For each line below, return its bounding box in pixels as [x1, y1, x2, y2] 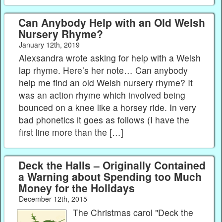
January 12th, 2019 [18, 39, 80, 50]
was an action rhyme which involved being [19, 89, 186, 102]
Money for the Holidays [18, 180, 135, 196]
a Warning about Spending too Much [18, 169, 202, 184]
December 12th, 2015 [18, 194, 87, 204]
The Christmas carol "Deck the [73, 206, 194, 219]
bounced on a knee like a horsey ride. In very [19, 101, 197, 114]
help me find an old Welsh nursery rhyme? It [19, 76, 193, 89]
